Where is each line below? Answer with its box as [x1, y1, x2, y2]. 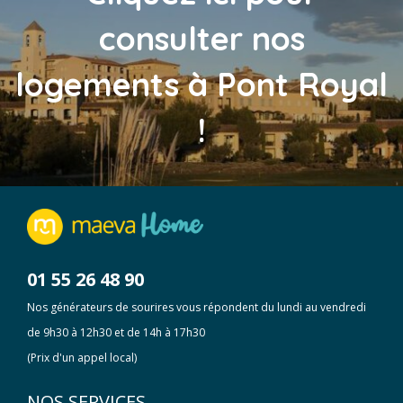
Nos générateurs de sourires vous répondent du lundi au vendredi [27, 299, 366, 315]
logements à [15, 63, 217, 104]
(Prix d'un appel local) [27, 349, 137, 365]
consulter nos [98, 17, 305, 58]
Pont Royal [217, 63, 388, 104]
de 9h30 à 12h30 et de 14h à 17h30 [27, 324, 205, 340]
